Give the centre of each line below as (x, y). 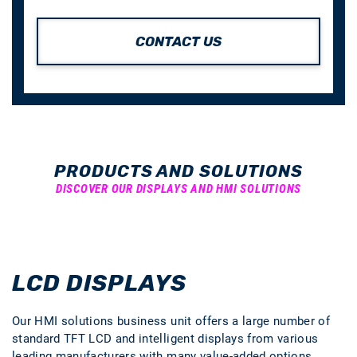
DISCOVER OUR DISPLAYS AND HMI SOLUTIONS (178, 189)
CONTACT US (178, 41)
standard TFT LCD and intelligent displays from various (165, 339)
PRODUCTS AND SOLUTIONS (178, 171)
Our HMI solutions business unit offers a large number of (171, 321)
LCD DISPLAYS (99, 283)
